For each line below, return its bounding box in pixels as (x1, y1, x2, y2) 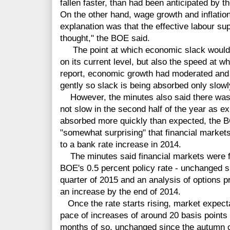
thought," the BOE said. (60, 33, 150, 44)
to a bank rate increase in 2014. (60, 140, 181, 150)
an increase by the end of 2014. (60, 187, 181, 197)
